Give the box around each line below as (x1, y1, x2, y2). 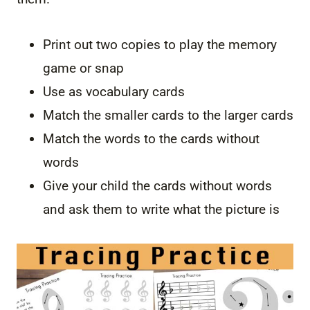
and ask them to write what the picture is (43, 201, 280, 218)
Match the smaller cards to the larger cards (43, 107, 293, 124)
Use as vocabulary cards (43, 84, 185, 100)
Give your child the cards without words (43, 178, 272, 194)
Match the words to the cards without (43, 131, 259, 147)
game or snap (43, 60, 124, 77)
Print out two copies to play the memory (43, 37, 277, 53)
